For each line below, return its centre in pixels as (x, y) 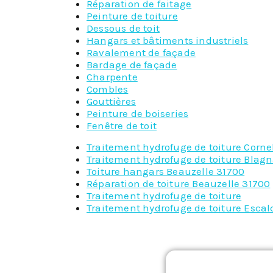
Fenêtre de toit (122, 126)
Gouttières (111, 101)
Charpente (112, 77)
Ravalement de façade (141, 53)
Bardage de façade (132, 65)
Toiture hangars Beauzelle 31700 (166, 171)
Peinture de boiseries (138, 114)
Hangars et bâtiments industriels (168, 41)
